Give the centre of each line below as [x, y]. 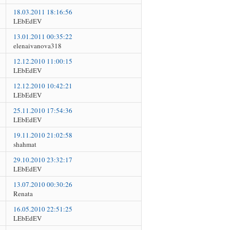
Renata [23, 193]
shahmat [25, 144]
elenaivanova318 [37, 45]
